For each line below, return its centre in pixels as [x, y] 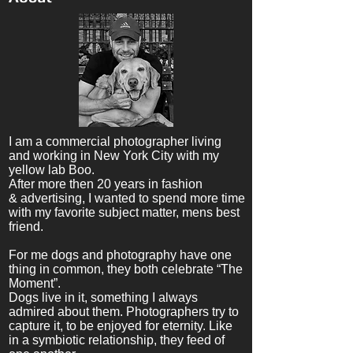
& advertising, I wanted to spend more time [127, 198]
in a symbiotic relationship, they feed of [117, 340]
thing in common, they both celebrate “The [126, 269]
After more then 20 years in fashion [106, 184]
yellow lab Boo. [53, 170]
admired [33, 312]
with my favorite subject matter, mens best [124, 212]
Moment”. [35, 283]
